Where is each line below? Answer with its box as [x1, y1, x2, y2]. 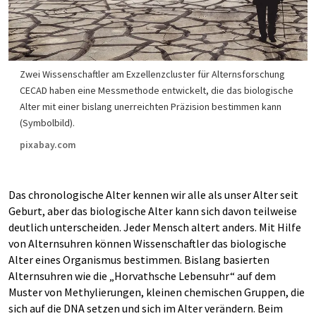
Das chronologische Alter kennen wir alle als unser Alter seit [8, 188, 298, 202]
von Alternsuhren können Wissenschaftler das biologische [8, 236, 286, 250]
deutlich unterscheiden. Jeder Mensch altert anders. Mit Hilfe [8, 220, 301, 234]
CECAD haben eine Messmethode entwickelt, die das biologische [20, 84, 293, 97]
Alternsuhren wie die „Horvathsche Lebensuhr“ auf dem [8, 269, 276, 283]
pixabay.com [20, 138, 76, 151]
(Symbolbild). [20, 116, 75, 129]
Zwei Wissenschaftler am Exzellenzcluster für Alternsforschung [20, 68, 285, 80]
